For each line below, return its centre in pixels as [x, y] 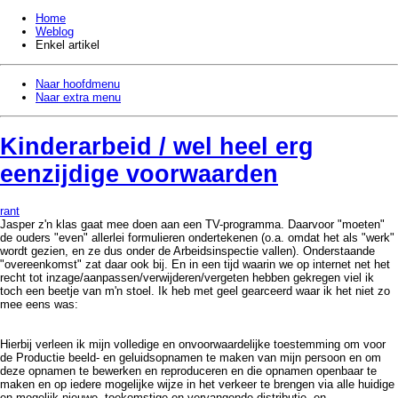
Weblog [55, 32]
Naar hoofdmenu [78, 84]
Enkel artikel [68, 45]
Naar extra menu [78, 97]
